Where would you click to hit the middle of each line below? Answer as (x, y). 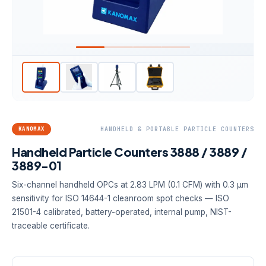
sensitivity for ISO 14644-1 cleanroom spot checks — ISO (121, 198)
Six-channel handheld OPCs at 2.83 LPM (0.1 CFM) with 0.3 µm (130, 184)
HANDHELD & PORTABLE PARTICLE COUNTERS (177, 129)
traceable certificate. (51, 225)
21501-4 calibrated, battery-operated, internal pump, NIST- (122, 212)
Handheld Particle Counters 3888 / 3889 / (129, 151)
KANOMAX (32, 129)
